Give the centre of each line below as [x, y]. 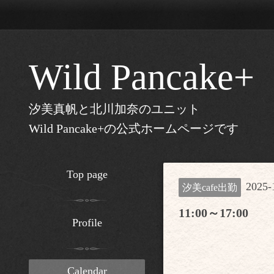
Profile [87, 223]
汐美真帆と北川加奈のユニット [114, 109]
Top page [87, 174]
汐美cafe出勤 [210, 187]
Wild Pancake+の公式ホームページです [134, 128]
